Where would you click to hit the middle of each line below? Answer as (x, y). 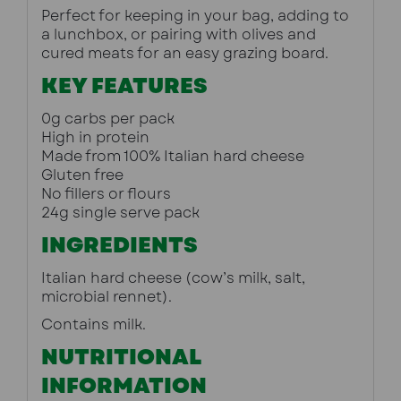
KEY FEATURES (124, 86)
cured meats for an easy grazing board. (185, 54)
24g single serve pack (120, 213)
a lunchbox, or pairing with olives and (179, 35)
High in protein (95, 138)
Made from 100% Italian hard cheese (173, 157)
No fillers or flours (106, 194)
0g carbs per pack (108, 119)
